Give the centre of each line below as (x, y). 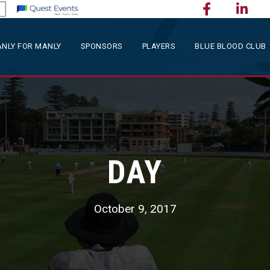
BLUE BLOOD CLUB (231, 46)
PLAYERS (159, 46)
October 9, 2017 (135, 209)
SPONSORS (102, 46)
